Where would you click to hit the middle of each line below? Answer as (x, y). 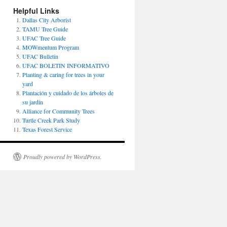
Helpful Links (36, 11)
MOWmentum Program (51, 47)
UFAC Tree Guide (44, 38)
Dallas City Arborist (47, 20)
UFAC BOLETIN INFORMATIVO (66, 65)
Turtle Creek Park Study (51, 120)
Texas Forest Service (47, 129)
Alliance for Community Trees (59, 111)
